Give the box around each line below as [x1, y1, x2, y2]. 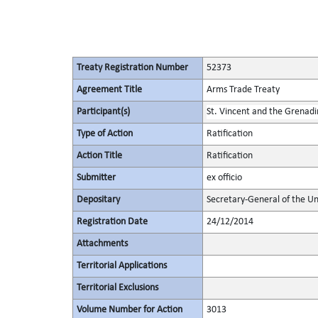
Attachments [76, 238, 128, 249]
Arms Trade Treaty [206, 84, 280, 95]
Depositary [76, 194, 120, 205]
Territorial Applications [76, 261, 167, 271]
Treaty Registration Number [76, 62, 188, 73]
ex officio [206, 172, 242, 183]
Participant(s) [76, 106, 130, 117]
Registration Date [76, 216, 148, 227]
